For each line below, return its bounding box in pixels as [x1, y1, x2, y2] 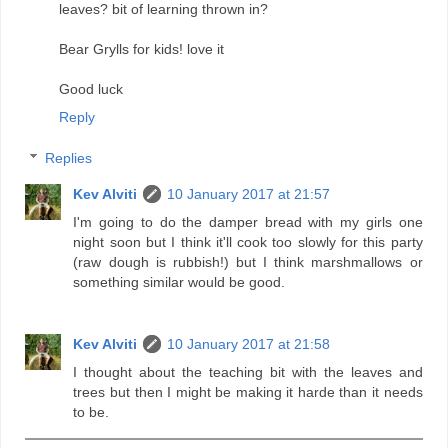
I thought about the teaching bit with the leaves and [73, 364, 423, 381]
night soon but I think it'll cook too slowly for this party [73, 234, 423, 251]
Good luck [59, 80, 123, 97]
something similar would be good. [73, 274, 286, 291]
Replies [45, 150, 93, 167]
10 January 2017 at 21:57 [167, 186, 331, 203]
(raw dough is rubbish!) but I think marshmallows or [73, 254, 423, 271]
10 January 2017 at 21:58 [167, 336, 331, 353]
